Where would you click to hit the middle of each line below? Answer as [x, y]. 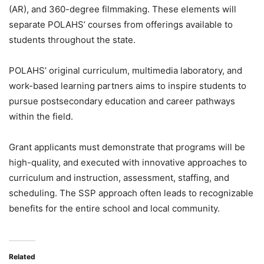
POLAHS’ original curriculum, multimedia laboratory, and [126, 70]
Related [22, 256]
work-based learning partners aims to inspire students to [128, 85]
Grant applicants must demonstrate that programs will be [127, 147]
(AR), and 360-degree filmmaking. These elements [114, 9]
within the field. [41, 116]
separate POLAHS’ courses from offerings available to [121, 24]
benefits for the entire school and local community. [114, 208]
